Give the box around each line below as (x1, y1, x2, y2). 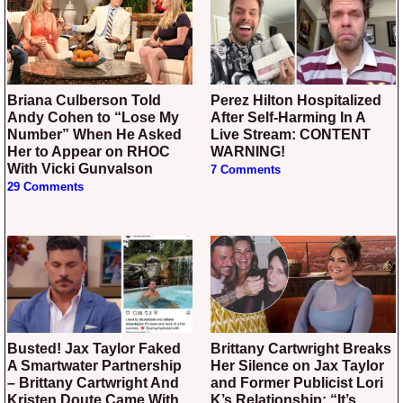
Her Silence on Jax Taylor (210, 358, 384, 374)
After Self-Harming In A (210, 110, 365, 126)
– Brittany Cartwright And (7, 375, 179, 391)
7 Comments (210, 164, 281, 177)
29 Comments (7, 181, 84, 194)
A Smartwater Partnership (7, 358, 182, 374)
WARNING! (210, 144, 285, 160)
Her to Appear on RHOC (7, 144, 170, 160)
